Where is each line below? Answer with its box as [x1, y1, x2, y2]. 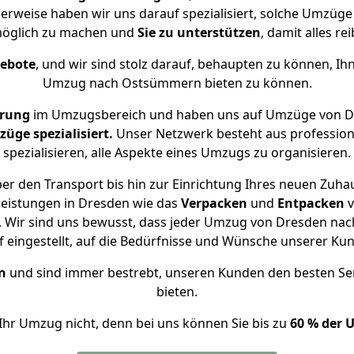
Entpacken [277, 194, 345, 212]
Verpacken [180, 194, 247, 212]
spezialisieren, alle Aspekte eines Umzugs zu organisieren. [3, 144, 351, 161]
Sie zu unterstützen [137, 24, 261, 41]
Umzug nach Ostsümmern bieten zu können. [42, 74, 312, 92]
